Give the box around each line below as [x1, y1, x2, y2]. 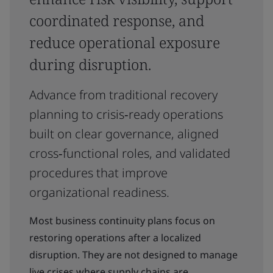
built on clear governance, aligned [29, 126, 219, 142]
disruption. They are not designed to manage [29, 248, 238, 261]
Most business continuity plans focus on [29, 214, 215, 227]
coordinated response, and [29, 10, 204, 30]
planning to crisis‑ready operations [29, 106, 223, 122]
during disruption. [29, 54, 151, 74]
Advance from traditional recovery [29, 87, 218, 103]
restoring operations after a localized [29, 231, 201, 244]
